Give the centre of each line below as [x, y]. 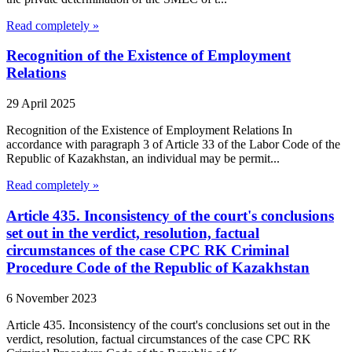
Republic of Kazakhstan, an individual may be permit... [143, 159]
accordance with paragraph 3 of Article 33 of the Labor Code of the [173, 145]
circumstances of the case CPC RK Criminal [148, 250]
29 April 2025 [41, 104]
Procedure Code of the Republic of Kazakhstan [158, 267]
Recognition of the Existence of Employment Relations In [149, 130]
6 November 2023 [51, 298]
